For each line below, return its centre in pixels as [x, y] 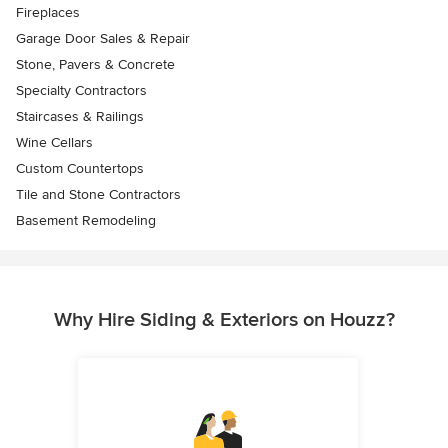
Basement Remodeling [86, 221]
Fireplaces [48, 13]
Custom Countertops [80, 169]
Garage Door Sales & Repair [103, 39]
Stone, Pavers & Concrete [95, 65]
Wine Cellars [54, 143]
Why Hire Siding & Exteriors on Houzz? [224, 320]
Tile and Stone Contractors [98, 195]
